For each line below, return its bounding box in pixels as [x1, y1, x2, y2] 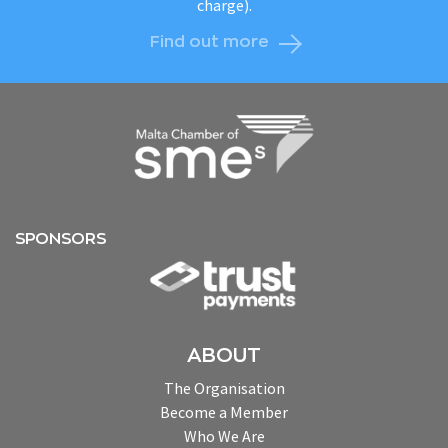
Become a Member [160, 402, 288, 423]
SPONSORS [15, 230, 106, 247]
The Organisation [163, 378, 285, 399]
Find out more [149, 34, 269, 51]
